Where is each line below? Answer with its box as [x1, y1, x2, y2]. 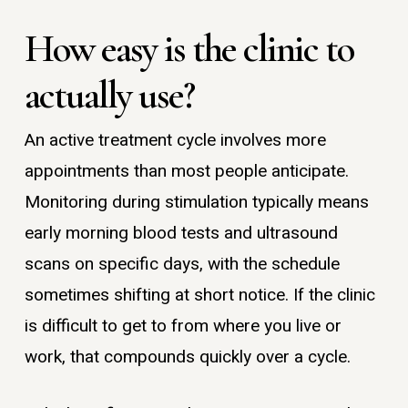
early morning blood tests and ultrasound [24, 220, 338, 247]
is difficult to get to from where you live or [24, 313, 342, 340]
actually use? [24, 71, 194, 119]
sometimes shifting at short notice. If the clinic [24, 282, 375, 309]
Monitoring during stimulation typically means [24, 189, 369, 216]
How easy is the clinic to [24, 25, 353, 73]
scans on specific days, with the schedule [24, 251, 340, 278]
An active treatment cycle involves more [24, 127, 326, 154]
